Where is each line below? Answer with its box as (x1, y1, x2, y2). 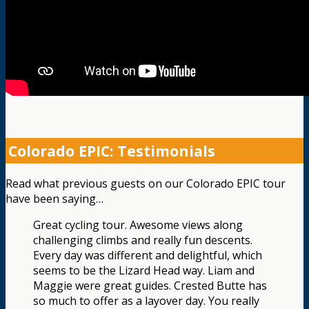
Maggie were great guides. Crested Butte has (33, 277, 267, 293)
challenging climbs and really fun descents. (33, 232, 252, 248)
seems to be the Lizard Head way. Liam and (33, 262, 255, 278)
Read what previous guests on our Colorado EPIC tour (6, 175, 286, 191)
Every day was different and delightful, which (33, 247, 262, 263)
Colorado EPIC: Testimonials (8, 140, 215, 161)
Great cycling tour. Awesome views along (33, 217, 243, 232)
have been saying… (6, 190, 103, 206)
